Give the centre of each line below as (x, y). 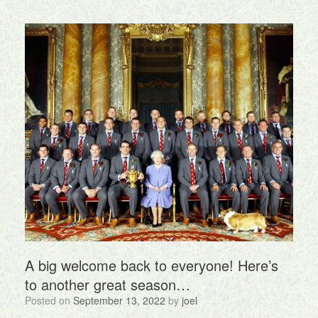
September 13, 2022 (119, 301)
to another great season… (108, 285)
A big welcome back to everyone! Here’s (152, 265)
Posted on (52, 301)
